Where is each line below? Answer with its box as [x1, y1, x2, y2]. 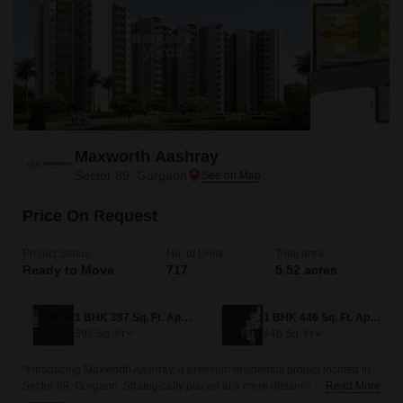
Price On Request [22, 207, 157, 225]
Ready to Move [22, 263, 114, 277]
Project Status [22, 247, 90, 260]
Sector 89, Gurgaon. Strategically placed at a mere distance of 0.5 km [22, 380, 359, 392]
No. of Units [166, 247, 223, 260]
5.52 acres [275, 263, 337, 277]
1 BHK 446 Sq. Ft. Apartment [370, 310, 381, 324]
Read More [326, 380, 381, 392]
